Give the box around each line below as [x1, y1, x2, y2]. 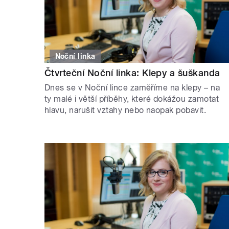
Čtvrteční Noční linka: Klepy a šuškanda [44, 67, 220, 79]
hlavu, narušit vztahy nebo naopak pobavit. [44, 105, 207, 116]
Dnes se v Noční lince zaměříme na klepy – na [44, 83, 220, 93]
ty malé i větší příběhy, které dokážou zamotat [44, 94, 219, 104]
